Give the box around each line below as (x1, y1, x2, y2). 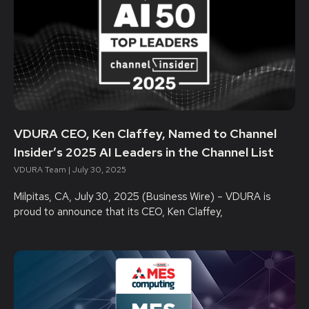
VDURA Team (14, 164, 68, 175)
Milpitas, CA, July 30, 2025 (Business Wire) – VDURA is (14, 190, 270, 203)
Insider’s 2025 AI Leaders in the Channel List (14, 144, 274, 160)
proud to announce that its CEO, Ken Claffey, (14, 205, 223, 219)
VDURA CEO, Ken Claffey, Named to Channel (14, 126, 277, 141)
